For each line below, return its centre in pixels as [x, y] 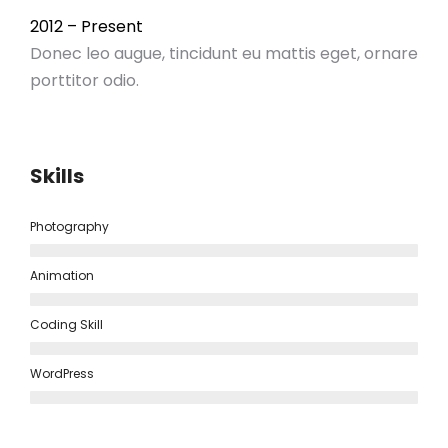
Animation [62, 275]
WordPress [62, 373]
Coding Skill [66, 324]
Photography [69, 226]
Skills [57, 176]
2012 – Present [86, 26]
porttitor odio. [84, 80]
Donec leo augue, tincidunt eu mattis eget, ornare [224, 53]
